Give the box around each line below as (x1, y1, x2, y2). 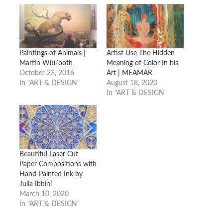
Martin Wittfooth (19, 60, 73, 67)
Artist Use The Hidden (107, 50, 175, 57)
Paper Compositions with (19, 161, 97, 168)
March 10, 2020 (19, 191, 69, 198)
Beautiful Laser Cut (19, 151, 78, 158)
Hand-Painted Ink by (19, 171, 83, 178)
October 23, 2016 (19, 70, 74, 77)
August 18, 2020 (107, 80, 157, 87)
